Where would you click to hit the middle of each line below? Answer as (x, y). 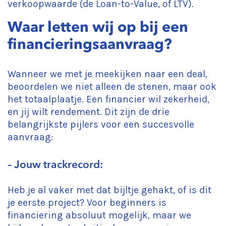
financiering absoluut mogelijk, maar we (99, 215)
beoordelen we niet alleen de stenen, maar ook (112, 87)
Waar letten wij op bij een (98, 27)
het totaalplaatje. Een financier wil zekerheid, (108, 99)
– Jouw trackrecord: (55, 164)
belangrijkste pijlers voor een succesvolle (101, 124)
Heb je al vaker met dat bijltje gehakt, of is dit (109, 190)
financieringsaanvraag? (90, 44)
